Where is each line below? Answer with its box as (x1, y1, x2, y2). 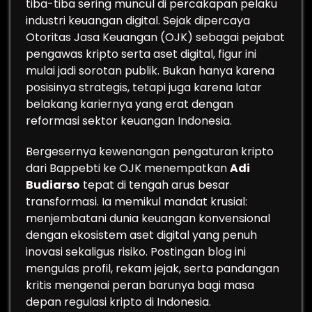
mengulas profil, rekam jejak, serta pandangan (26, 260, 279, 276)
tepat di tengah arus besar (80, 177, 230, 193)
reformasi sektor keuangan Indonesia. (26, 113, 232, 129)
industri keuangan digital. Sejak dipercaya (26, 13, 250, 29)
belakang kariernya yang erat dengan (26, 96, 233, 112)
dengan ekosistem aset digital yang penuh (26, 227, 257, 243)
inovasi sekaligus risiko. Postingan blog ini (26, 244, 246, 260)
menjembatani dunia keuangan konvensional (26, 210, 270, 226)
